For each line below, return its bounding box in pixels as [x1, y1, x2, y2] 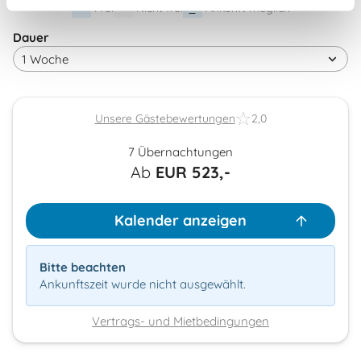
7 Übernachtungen [128, 144, 233, 160]
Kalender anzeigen [114, 211, 247, 230]
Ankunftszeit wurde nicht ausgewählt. [39, 276, 246, 293]
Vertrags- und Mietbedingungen [92, 313, 269, 330]
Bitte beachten [39, 259, 126, 276]
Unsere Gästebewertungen [94, 110, 235, 126]
